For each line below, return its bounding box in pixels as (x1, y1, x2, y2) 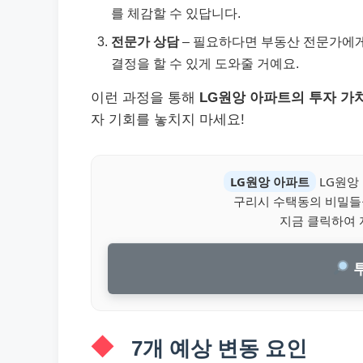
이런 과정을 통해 (91, 89, 199, 105)
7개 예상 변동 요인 (131, 336, 307, 360)
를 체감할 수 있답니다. (111, 5, 241, 20)
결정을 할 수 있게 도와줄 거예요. (111, 55, 299, 70)
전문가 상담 (111, 33, 179, 49)
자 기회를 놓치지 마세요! (91, 111, 245, 127)
